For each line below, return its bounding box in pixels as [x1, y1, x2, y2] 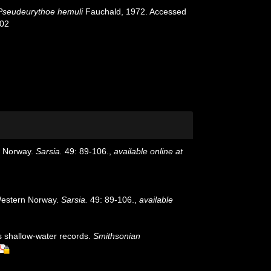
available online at [114, 146, 183, 156]
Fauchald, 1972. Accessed [83, 7, 187, 16]
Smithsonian [93, 231, 140, 241]
